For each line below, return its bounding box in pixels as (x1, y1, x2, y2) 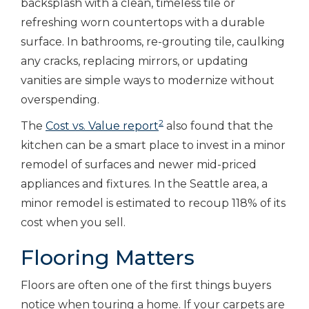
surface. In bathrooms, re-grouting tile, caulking (21, 34, 285, 48)
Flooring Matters (21, 244, 195, 270)
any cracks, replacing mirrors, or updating (21, 54, 248, 68)
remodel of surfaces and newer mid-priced (21, 157, 257, 171)
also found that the (163, 119, 273, 132)
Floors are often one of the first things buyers (21, 278, 271, 292)
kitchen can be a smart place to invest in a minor (21, 138, 286, 152)
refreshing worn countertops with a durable (21, 15, 265, 29)
